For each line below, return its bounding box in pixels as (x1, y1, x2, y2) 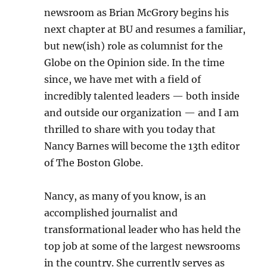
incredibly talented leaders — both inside (44, 90, 240, 102)
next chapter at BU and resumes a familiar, (44, 23, 246, 35)
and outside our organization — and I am (44, 107, 240, 119)
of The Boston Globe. (44, 157, 144, 169)
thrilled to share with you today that (44, 123, 216, 135)
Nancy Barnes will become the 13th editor (44, 140, 240, 152)
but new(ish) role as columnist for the (44, 40, 223, 52)
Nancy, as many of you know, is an (44, 190, 207, 202)
